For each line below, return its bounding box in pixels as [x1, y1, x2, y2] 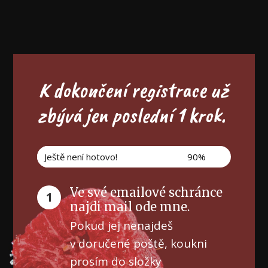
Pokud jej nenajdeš [70, 218, 173, 233]
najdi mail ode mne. [70, 199, 190, 214]
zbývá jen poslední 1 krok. [37, 102, 230, 129]
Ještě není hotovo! [44, 151, 118, 163]
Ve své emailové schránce [70, 185, 223, 200]
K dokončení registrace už [38, 77, 229, 103]
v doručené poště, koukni [70, 236, 208, 251]
